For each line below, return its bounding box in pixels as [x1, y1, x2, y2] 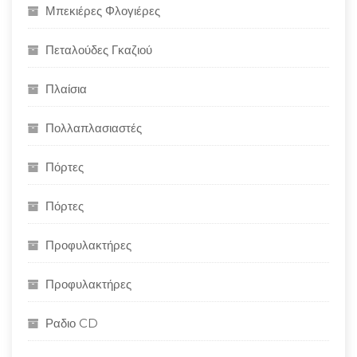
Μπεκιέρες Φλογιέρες [45, 3, 160, 18]
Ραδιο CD [45, 316, 98, 331]
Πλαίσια [45, 81, 87, 96]
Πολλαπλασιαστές [45, 120, 142, 135]
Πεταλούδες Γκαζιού [45, 42, 152, 57]
